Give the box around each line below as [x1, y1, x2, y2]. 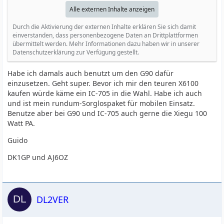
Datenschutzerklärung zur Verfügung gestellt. [12, 48, 139, 56]
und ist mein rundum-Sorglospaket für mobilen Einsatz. [7, 98, 195, 108]
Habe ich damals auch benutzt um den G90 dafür [7, 68, 174, 78]
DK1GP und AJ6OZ [7, 152, 68, 162]
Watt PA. [7, 118, 35, 128]
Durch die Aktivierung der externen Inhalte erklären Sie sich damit [12, 22, 196, 31]
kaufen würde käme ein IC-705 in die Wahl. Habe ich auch [7, 88, 202, 98]
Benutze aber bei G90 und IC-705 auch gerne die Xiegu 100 [7, 108, 207, 118]
